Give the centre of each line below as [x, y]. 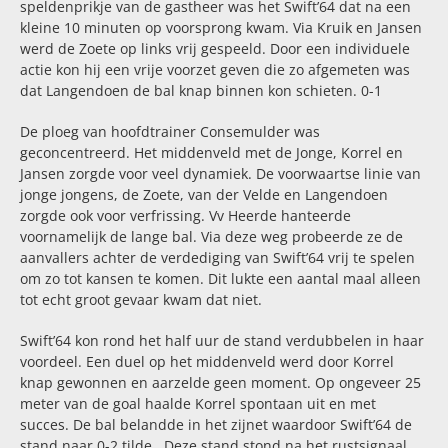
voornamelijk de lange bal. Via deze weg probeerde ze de [211, 236]
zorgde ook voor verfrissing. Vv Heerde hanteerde [185, 215]
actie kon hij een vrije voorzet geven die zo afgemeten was [214, 69]
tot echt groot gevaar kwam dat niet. [140, 299]
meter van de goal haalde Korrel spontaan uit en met [197, 403]
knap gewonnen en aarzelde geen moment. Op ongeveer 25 [220, 382]
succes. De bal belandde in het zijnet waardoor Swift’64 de [215, 424]
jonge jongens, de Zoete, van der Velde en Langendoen [203, 194]
